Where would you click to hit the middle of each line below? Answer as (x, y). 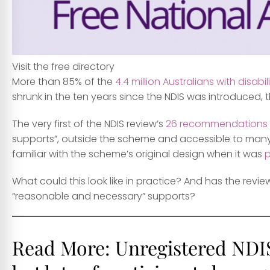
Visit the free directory (63, 67)
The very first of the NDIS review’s (89, 124)
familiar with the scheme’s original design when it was (138, 154)
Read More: (64, 248)
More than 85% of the (64, 82)
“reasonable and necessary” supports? (104, 196)
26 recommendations (217, 124)
